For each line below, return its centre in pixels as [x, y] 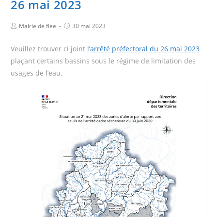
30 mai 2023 [89, 26]
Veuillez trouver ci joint [49, 48]
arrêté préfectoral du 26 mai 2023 [145, 48]
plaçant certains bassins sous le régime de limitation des [103, 61]
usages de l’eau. [37, 73]
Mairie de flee [38, 26]
